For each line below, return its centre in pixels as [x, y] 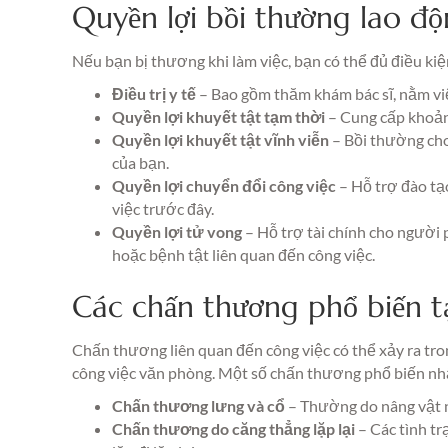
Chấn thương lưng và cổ [198, 405]
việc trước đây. [163, 208]
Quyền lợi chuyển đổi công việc [224, 185]
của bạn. [140, 162]
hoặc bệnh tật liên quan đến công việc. [243, 254]
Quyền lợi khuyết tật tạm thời [218, 116]
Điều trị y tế [154, 93]
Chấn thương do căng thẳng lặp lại [233, 428]
